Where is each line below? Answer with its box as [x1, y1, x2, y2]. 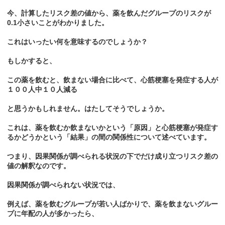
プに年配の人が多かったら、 [7, 209, 98, 218]
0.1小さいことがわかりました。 [7, 19, 108, 27]
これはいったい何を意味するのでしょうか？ [7, 38, 148, 46]
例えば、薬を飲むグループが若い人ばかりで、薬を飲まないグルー [7, 200, 218, 208]
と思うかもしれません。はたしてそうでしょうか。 [7, 104, 169, 113]
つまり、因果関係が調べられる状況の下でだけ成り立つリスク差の [7, 152, 218, 161]
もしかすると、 [7, 57, 56, 65]
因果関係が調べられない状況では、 [7, 181, 120, 189]
